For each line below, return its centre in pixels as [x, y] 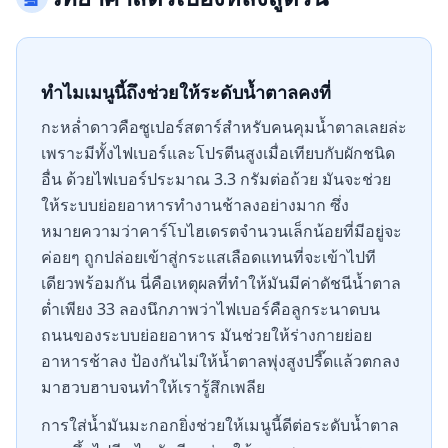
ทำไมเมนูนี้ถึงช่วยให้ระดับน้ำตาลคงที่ [186, 92]
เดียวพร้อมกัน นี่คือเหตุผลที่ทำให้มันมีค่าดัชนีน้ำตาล [221, 283]
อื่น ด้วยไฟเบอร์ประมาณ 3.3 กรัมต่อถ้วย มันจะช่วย [216, 179]
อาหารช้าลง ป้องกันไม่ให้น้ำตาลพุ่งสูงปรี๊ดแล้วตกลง [220, 361]
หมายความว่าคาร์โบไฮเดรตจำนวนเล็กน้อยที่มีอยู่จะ [221, 231]
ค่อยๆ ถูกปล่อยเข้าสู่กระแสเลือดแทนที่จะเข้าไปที [208, 257]
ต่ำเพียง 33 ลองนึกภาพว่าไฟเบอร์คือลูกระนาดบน [210, 309]
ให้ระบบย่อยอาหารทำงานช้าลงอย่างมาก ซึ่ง [195, 205]
